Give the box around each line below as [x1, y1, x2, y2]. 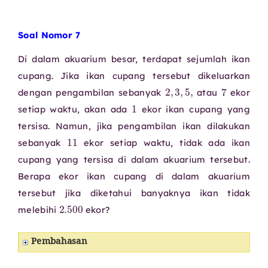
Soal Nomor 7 [18, 29, 81, 41]
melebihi [18, 203, 59, 215]
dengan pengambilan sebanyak [18, 86, 165, 98]
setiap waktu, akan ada [18, 103, 132, 115]
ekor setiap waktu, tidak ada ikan [77, 136, 251, 148]
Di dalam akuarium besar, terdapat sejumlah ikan [18, 53, 250, 65]
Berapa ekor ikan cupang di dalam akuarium [18, 170, 250, 182]
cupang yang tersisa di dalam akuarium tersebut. [18, 153, 250, 165]
